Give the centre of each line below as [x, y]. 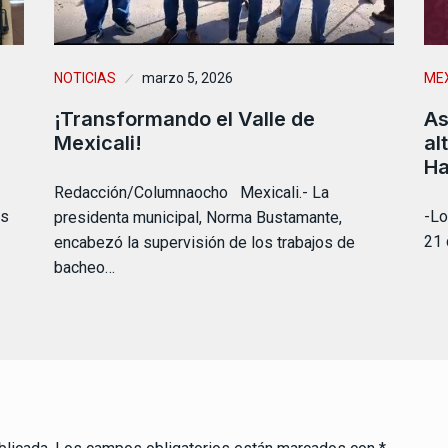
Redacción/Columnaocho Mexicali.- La [191, 193]
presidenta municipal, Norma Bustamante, [198, 218]
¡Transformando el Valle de [184, 119]
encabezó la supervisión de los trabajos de [204, 243]
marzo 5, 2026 [187, 78]
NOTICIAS [85, 78]
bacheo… [84, 268]
